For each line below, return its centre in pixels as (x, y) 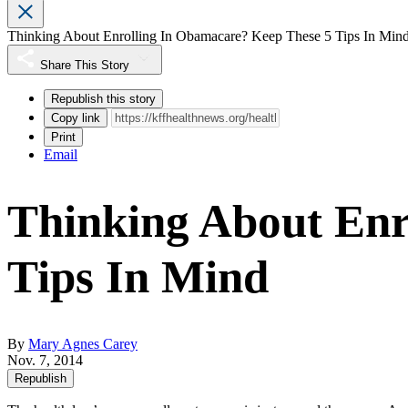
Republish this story (103, 99)
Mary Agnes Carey (83, 344)
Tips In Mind (138, 277)
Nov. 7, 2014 (45, 361)
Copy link (76, 118)
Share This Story (85, 66)
